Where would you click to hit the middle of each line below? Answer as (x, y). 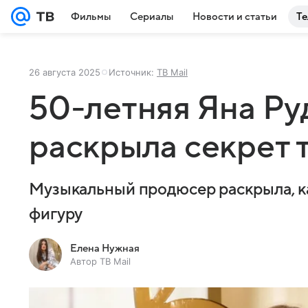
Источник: (133, 72)
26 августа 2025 (65, 72)
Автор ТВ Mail (100, 261)
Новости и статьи (235, 16)
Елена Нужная (105, 248)
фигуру (56, 214)
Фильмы (91, 16)
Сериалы (152, 16)
